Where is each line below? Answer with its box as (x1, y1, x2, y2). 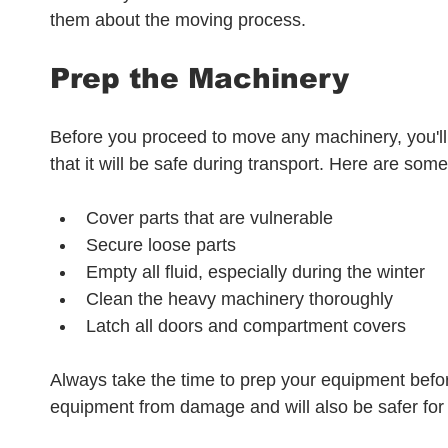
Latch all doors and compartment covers (86, 316, 406, 336)
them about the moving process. (50, 10, 306, 30)
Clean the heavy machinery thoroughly (86, 289, 393, 309)
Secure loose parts (86, 235, 236, 255)
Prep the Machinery (50, 63, 349, 94)
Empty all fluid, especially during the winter (86, 262, 425, 282)
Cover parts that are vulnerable (86, 208, 333, 228)
